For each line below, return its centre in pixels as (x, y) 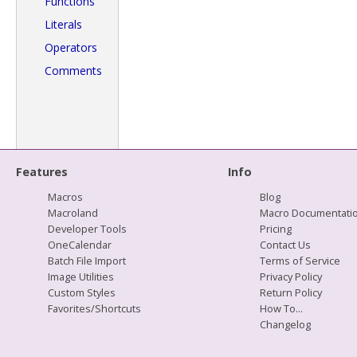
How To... (281, 308)
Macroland (73, 213)
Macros (65, 197)
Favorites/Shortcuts (94, 308)
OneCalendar (80, 245)
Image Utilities (81, 277)
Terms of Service (300, 261)
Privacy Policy (291, 277)
